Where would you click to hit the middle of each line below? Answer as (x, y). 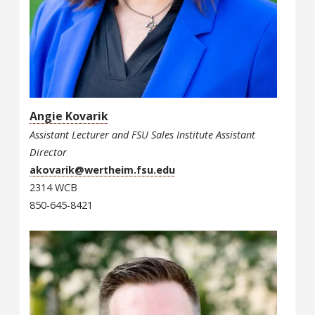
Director (48, 152)
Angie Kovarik (69, 116)
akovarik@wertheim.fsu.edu (102, 169)
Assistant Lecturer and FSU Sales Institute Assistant (142, 134)
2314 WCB (53, 187)
